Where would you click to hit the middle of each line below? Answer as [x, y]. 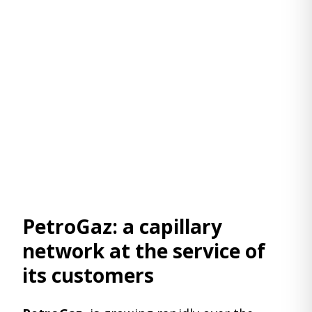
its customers [88, 275]
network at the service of [144, 250]
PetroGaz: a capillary [122, 226]
